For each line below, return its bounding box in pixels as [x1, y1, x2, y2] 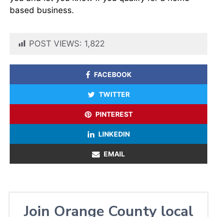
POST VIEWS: [29, 39, 82, 49]
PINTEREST [95, 110, 133, 119]
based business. [10, 5, 74, 15]
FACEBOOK [93, 70, 132, 79]
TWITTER [98, 90, 130, 99]
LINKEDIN [98, 130, 130, 139]
